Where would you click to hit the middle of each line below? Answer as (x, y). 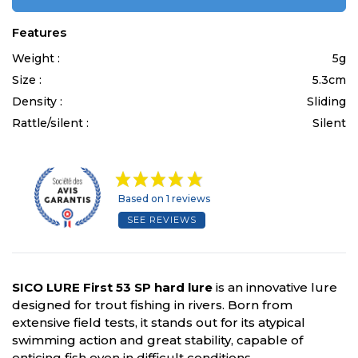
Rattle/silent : (52, 123)
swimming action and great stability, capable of (157, 340)
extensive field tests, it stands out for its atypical (159, 323)
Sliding (326, 102)
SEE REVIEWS (161, 220)
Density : (39, 102)
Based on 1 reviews (164, 199)
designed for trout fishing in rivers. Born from (152, 305)
